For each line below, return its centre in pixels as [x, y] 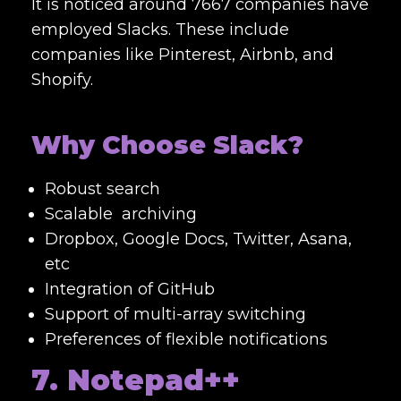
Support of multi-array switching [175, 314]
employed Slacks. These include [160, 29]
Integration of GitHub [130, 289]
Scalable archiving [121, 213]
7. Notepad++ [136, 380]
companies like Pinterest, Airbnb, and [183, 54]
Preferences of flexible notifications [186, 339]
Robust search [102, 188]
